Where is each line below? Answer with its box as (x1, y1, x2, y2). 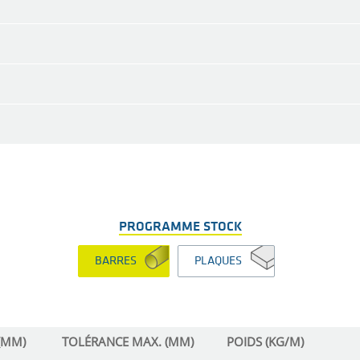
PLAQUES (194, 256, 242, 268)
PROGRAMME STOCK (118, 219, 242, 234)
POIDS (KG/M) (227, 333, 304, 350)
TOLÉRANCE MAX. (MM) (62, 333, 194, 350)
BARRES (94, 256, 137, 268)
